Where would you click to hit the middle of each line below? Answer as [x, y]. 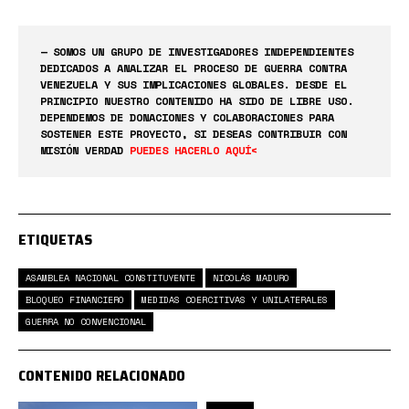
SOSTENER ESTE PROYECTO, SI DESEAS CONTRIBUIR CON [194, 133]
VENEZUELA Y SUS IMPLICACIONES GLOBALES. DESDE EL [194, 84]
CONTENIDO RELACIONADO [102, 375]
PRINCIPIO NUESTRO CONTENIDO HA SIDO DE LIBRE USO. [197, 100]
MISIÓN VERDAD [85, 150]
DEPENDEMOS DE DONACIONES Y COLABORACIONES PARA [187, 117]
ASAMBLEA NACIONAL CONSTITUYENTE [110, 278]
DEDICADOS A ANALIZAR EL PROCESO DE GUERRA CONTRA [194, 68]
